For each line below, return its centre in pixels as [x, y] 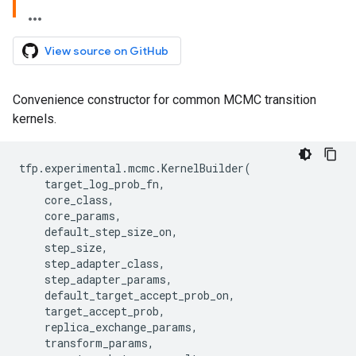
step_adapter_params [105, 279]
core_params [80, 216]
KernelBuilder [203, 168]
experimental [83, 168]
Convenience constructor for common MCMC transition [164, 100]
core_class [76, 200]
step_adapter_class [102, 263]
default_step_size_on [108, 232]
